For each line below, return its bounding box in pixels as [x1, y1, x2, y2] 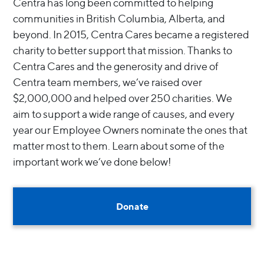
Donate [115, 200, 148, 212]
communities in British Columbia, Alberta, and [13, 12, 226, 25]
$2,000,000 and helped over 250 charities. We [13, 91, 233, 104]
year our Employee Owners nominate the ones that [13, 123, 248, 136]
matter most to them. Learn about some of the [13, 139, 225, 152]
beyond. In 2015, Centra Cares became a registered [13, 28, 250, 41]
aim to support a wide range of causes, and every [13, 107, 235, 120]
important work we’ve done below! [13, 155, 172, 168]
